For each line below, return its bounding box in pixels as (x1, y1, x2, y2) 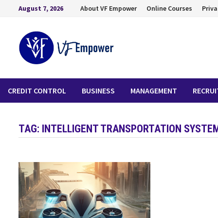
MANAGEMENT (130, 86, 177, 96)
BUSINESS (82, 86, 115, 96)
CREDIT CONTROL (8, 86, 66, 96)
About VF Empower (80, 4, 137, 13)
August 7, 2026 (18, 4, 64, 13)
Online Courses (146, 4, 193, 13)
